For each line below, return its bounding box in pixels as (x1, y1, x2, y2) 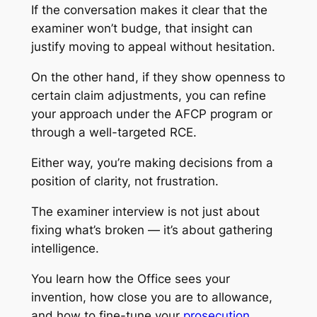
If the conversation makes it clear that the (30, 3, 267, 18)
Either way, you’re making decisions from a (30, 156, 273, 170)
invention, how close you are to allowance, (30, 289, 272, 304)
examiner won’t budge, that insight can (30, 21, 253, 36)
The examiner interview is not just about (30, 204, 260, 219)
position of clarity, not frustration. (30, 174, 219, 188)
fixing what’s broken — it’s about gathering (30, 222, 272, 237)
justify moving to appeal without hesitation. (30, 40, 275, 54)
